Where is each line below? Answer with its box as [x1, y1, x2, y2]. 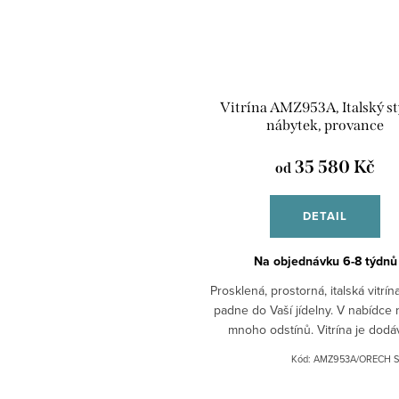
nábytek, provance [266, 116, 384, 134]
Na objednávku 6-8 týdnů [253, 251, 397, 271]
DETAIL [303, 207, 347, 224]
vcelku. [300, 339, 350, 358]
